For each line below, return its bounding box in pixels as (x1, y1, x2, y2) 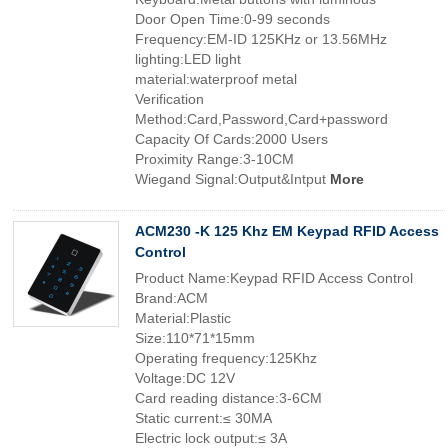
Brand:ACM (135, 290, 208, 306)
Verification (135, 91, 204, 107)
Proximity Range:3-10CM (135, 151, 294, 167)
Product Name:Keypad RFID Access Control (135, 270, 413, 286)
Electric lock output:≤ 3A (135, 430, 287, 446)
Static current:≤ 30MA (135, 410, 272, 426)
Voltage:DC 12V (135, 370, 235, 386)
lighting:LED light (135, 51, 241, 67)
